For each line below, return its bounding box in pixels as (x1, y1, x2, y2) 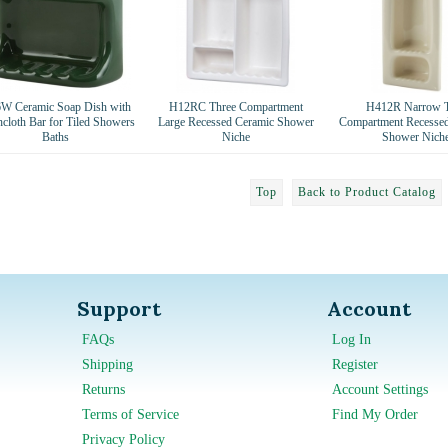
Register (331, 356, 378, 372)
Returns (81, 381, 125, 397)
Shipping (81, 356, 133, 372)
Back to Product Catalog (298, 184, 436, 199)
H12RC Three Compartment (168, 99, 303, 114)
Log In (331, 331, 371, 347)
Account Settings (331, 381, 428, 397)
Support (76, 295, 161, 321)
